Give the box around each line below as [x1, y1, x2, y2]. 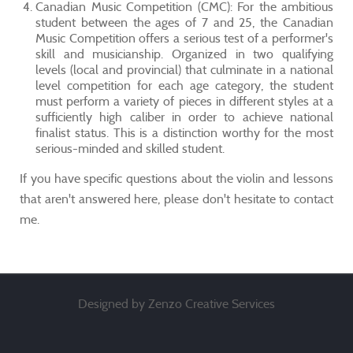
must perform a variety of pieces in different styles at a [35, 94, 333, 109]
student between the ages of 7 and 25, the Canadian [35, 15, 333, 30]
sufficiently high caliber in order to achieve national [35, 110, 333, 124]
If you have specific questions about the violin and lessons [20, 171, 333, 186]
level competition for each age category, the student [35, 78, 333, 93]
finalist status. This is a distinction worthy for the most [35, 125, 333, 140]
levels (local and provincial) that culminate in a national [35, 62, 333, 77]
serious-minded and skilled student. [35, 141, 225, 156]
